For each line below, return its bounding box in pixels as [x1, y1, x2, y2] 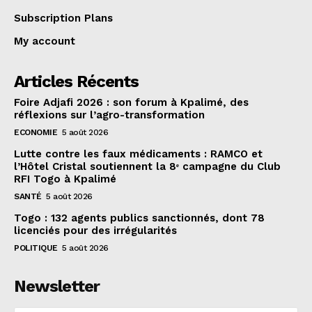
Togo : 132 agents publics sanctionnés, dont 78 [14, 212, 265, 225]
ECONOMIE [14, 127, 57, 138]
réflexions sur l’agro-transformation [14, 109, 205, 122]
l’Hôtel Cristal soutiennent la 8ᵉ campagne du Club [14, 160, 281, 173]
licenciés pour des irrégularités [14, 224, 177, 237]
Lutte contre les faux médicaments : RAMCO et [14, 148, 263, 161]
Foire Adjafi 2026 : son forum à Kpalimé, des [14, 96, 249, 109]
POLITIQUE [14, 243, 58, 253]
